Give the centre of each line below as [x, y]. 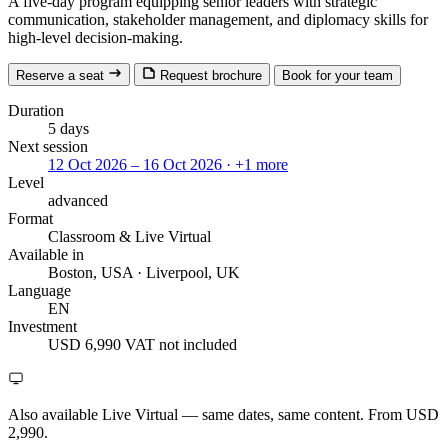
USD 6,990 [86, 344]
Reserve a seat [62, 75]
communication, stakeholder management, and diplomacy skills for [218, 19]
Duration [36, 110]
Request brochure [209, 75]
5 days [68, 128]
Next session [48, 146]
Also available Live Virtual [93, 414]
